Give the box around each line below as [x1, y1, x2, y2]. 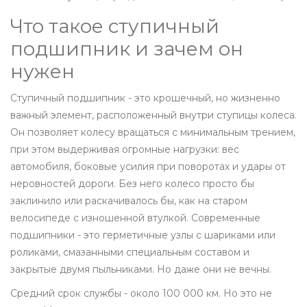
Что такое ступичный [10, 14, 219, 38]
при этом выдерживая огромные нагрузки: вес [10, 143, 239, 156]
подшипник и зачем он [10, 37, 243, 61]
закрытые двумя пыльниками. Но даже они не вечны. [10, 263, 271, 276]
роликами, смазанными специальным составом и [10, 246, 249, 259]
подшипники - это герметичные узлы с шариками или [10, 229, 275, 242]
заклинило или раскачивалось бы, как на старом [10, 195, 247, 208]
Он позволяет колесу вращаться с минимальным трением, [10, 126, 295, 139]
